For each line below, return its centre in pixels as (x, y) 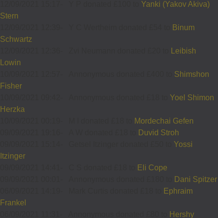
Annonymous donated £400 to (121, 74)
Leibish (183, 51)
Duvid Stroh (159, 132)
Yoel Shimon (192, 97)
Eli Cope (152, 167)
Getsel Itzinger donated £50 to (121, 144)
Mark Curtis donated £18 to (116, 191)
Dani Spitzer (196, 179)
